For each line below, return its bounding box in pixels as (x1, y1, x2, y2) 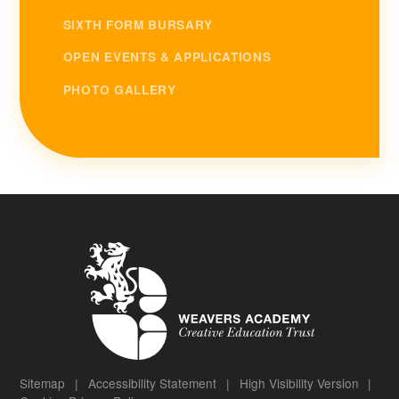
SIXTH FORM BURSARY (62, 16, 214, 34)
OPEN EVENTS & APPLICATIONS (62, 48, 272, 66)
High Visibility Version (239, 373, 359, 392)
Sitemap (20, 373, 66, 392)
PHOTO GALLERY (62, 80, 176, 98)
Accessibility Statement (88, 373, 216, 392)
